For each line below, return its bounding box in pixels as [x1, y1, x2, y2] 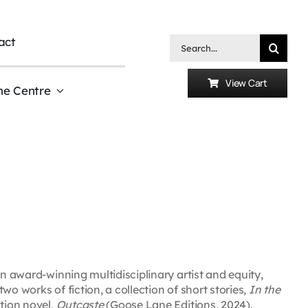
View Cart [225, 76, 268, 90]
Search [168, 34, 206, 49]
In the [248, 282, 280, 296]
